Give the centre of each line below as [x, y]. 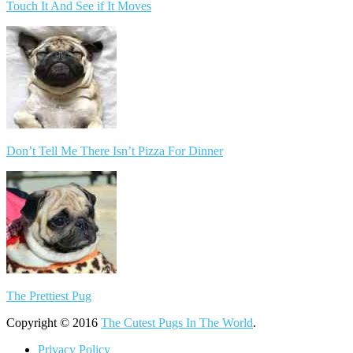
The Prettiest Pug [49, 295]
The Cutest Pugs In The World [177, 322]
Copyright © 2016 [54, 322]
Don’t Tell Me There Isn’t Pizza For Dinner [115, 150]
